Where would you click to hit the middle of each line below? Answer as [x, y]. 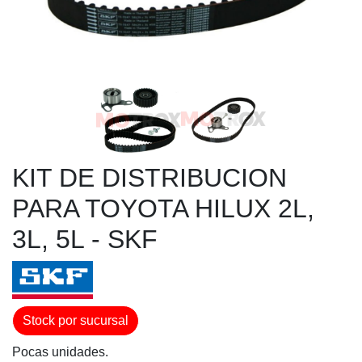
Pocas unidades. [60, 352]
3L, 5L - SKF [85, 239]
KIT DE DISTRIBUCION [149, 178]
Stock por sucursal [76, 320]
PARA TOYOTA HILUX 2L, [163, 208]
